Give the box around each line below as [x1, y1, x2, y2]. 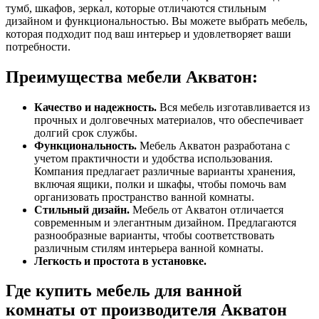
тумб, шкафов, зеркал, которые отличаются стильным [6, 1, 266, 14]
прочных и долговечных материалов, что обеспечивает [34, 113, 303, 126]
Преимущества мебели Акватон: [6, 67, 258, 86]
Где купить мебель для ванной [6, 281, 242, 300]
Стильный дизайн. [34, 203, 130, 216]
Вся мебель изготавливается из [157, 100, 310, 113]
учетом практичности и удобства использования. [34, 152, 273, 164]
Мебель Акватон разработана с [137, 139, 290, 152]
